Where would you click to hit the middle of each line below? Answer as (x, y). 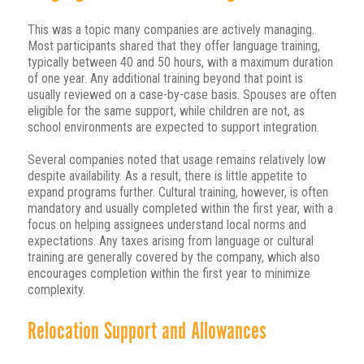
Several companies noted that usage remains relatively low (176, 160)
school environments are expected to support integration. (173, 128)
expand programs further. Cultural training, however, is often (178, 193)
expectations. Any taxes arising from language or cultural (170, 241)
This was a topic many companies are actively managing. (171, 30)
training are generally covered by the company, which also (173, 258)
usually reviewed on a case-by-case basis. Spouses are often (182, 95)
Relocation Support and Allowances (147, 331)
